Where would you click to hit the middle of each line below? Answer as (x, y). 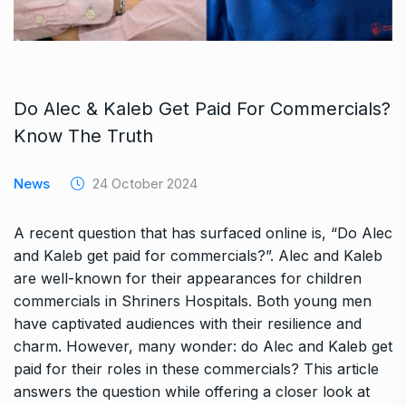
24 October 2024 (143, 183)
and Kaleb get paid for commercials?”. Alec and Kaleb (198, 255)
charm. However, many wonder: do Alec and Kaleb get (203, 346)
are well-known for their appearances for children (188, 278)
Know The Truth (83, 135)
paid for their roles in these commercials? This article (196, 368)
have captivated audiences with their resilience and (188, 323)
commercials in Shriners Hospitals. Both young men (193, 300)
